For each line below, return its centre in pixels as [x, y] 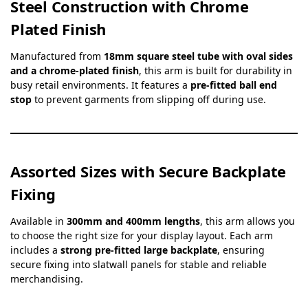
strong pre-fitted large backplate [139, 250]
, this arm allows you [247, 221]
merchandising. [47, 278]
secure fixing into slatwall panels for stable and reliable [139, 264]
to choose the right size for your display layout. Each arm [142, 235]
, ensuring [241, 250]
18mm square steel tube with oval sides [198, 56]
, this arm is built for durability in [216, 70]
